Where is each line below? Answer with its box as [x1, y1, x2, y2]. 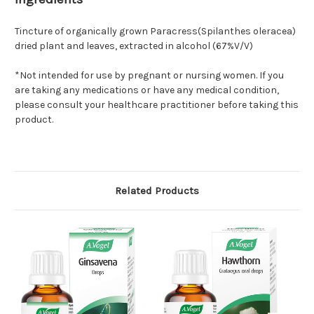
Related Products [115, 184, 199, 198]
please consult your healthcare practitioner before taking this [15, 99, 299, 111]
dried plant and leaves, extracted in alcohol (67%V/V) [15, 40, 253, 53]
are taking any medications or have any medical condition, [15, 84, 279, 97]
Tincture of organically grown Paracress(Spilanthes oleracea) [15, 25, 296, 38]
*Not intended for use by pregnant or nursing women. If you [15, 69, 284, 82]
